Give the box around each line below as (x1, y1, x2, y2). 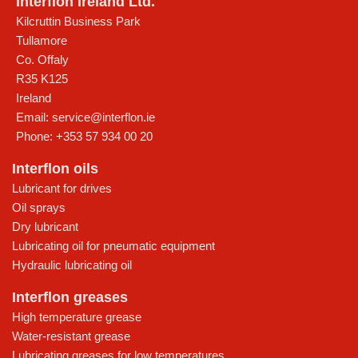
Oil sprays (12, 201, 66, 215)
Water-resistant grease (12, 329, 130, 344)
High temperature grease (12, 310, 141, 324)
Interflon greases (12, 289, 128, 306)
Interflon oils (12, 161, 98, 177)
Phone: (16, 129, 56, 144)
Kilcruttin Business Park (16, 14, 141, 29)
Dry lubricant (12, 220, 78, 234)
